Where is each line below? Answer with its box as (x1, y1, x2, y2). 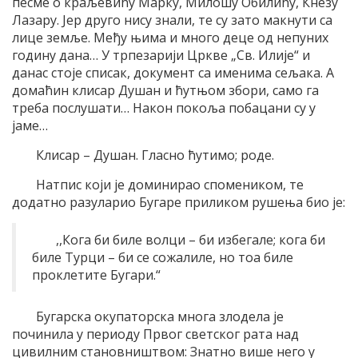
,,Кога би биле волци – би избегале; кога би (56, 230, 325, 249)
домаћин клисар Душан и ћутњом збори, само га (12, 81, 319, 99)
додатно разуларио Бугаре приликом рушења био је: (12, 193, 345, 211)
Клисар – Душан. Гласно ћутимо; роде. (36, 145, 274, 164)
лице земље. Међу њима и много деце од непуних (12, 28, 328, 46)
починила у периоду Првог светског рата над (12, 324, 299, 343)
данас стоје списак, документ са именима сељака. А (12, 63, 334, 82)
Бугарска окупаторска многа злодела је (36, 307, 284, 325)
